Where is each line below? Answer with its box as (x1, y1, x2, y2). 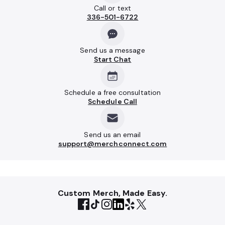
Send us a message (80, 46, 145, 55)
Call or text (94, 4, 131, 13)
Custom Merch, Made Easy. (58, 188, 167, 198)
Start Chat (93, 55, 132, 64)
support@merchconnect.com (58, 139, 167, 148)
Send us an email (84, 130, 141, 139)
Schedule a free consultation (64, 88, 161, 97)
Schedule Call (88, 97, 137, 106)
